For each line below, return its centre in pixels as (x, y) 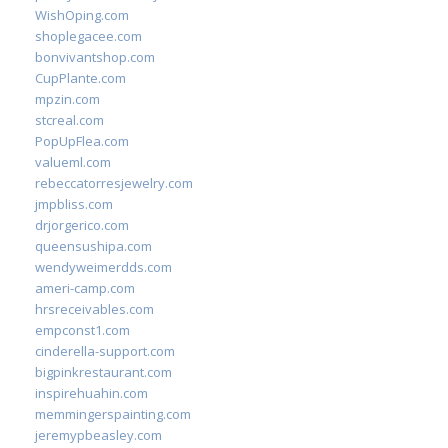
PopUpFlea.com (82, 141)
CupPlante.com (80, 78)
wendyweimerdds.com (103, 267)
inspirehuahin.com (91, 393)
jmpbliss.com (74, 204)
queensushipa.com (93, 246)
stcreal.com (69, 120)
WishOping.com (82, 15)
